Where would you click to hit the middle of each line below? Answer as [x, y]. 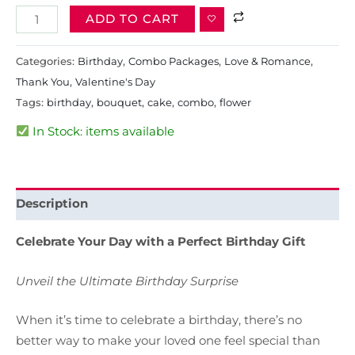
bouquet [119, 103]
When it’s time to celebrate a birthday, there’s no [159, 320]
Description [52, 204]
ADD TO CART [132, 19]
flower [235, 103]
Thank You [43, 82]
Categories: [47, 61]
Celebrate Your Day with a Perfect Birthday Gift [161, 242]
